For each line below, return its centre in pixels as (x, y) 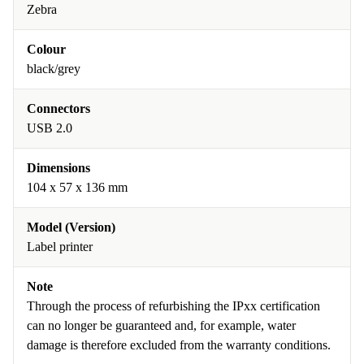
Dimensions (58, 168)
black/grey (54, 69)
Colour (46, 50)
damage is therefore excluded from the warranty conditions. (179, 345)
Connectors (58, 109)
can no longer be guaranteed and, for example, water (161, 326)
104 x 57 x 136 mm (77, 188)
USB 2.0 (50, 128)
